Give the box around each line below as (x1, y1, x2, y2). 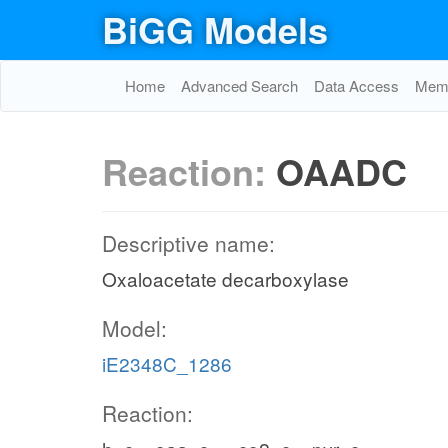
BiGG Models (102, 3, 328, 55)
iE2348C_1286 (102, 350, 232, 377)
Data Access (314, 75, 399, 96)
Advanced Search (181, 75, 298, 96)
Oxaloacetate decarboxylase (102, 265, 349, 292)
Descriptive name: (102, 228, 275, 258)
